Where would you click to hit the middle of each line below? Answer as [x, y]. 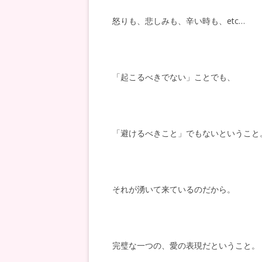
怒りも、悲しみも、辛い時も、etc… [179, 21]
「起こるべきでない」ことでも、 [174, 77]
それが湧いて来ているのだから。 [174, 189]
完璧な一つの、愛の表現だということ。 [186, 245]
